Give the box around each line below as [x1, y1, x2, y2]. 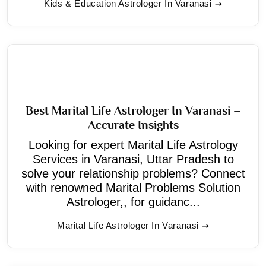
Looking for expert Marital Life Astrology [28, 138, 238, 151]
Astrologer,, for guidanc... [66, 195, 200, 208]
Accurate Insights [87, 118, 179, 131]
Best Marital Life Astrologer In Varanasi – [26, 103, 240, 117]
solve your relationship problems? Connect [21, 166, 245, 180]
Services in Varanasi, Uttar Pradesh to [32, 152, 234, 166]
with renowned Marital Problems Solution [26, 180, 240, 194]
